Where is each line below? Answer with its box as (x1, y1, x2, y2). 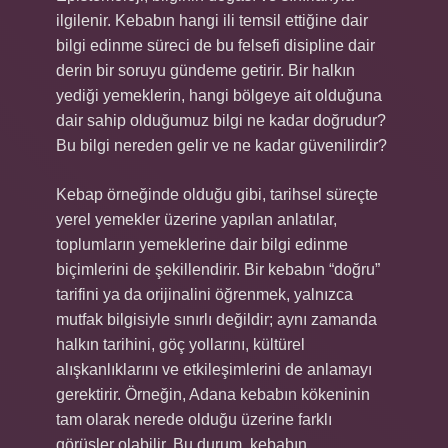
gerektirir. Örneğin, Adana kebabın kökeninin (56, 386, 370, 403)
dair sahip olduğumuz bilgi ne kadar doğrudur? (56, 112, 386, 129)
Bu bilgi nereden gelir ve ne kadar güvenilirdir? (56, 137, 387, 154)
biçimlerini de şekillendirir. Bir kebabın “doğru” (56, 261, 380, 278)
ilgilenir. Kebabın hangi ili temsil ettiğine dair (56, 12, 368, 29)
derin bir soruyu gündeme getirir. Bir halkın (56, 62, 355, 79)
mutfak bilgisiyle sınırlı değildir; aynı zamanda (56, 311, 377, 328)
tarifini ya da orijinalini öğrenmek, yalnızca (56, 286, 353, 303)
